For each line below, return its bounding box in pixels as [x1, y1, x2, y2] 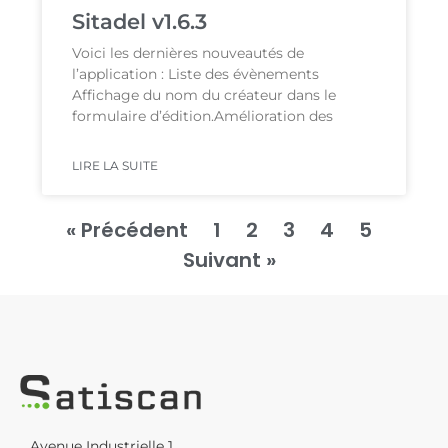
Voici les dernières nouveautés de [72, 43, 305, 62]
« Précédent [66, 215, 188, 244]
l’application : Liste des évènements [72, 64, 320, 83]
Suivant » [182, 245, 276, 274]
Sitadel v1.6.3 [72, 8, 208, 34]
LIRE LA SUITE [72, 157, 159, 173]
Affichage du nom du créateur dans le [72, 85, 337, 104]
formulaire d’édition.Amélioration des [72, 106, 334, 125]
